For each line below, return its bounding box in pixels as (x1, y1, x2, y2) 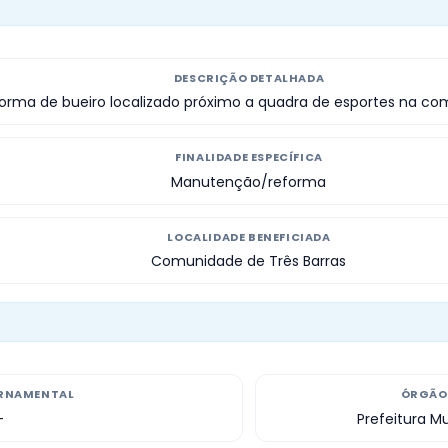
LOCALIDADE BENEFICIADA (167, 228, 331, 245)
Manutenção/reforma (171, 171, 327, 192)
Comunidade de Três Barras (151, 251, 347, 272)
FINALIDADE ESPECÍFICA (175, 149, 323, 166)
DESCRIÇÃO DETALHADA (173, 69, 325, 86)
